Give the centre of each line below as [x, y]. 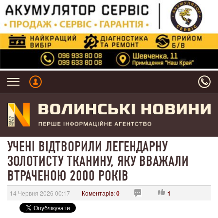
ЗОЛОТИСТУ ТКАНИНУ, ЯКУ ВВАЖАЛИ [98, 161]
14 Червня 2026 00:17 [40, 193]
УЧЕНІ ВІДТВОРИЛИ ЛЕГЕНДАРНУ [87, 147]
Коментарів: [99, 193]
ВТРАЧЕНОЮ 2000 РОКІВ [68, 176]
